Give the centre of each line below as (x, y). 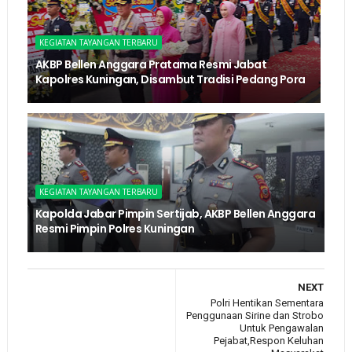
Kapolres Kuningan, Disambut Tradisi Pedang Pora (170, 79)
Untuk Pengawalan (282, 328)
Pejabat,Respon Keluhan (269, 340)
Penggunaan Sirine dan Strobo (255, 315)
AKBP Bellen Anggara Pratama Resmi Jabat (151, 64)
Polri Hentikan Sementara (268, 302)
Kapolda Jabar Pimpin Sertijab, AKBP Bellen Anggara (175, 213)
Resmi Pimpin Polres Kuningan (115, 228)
